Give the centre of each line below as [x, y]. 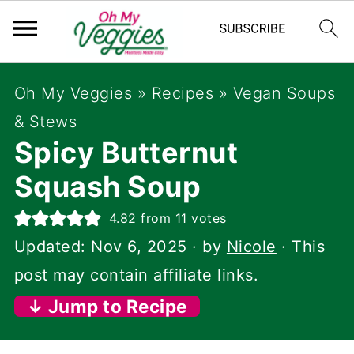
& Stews [45, 122]
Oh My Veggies [73, 93]
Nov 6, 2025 [139, 247]
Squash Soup [107, 186]
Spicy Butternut [126, 153]
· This [301, 247]
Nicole [251, 247]
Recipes [183, 93]
